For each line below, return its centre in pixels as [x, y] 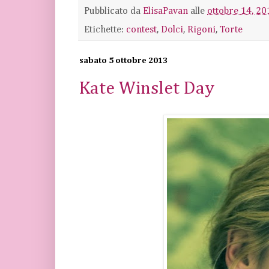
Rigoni [201, 29]
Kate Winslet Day [147, 89]
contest [141, 29]
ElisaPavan [165, 11]
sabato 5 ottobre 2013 [123, 60]
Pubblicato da [113, 11]
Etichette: [105, 29]
